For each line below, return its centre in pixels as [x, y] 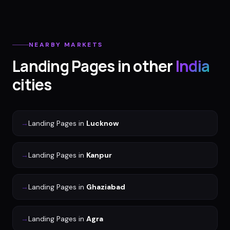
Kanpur [99, 155]
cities [32, 85]
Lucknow [102, 123]
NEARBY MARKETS [66, 45]
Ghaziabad [106, 187]
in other [144, 66]
